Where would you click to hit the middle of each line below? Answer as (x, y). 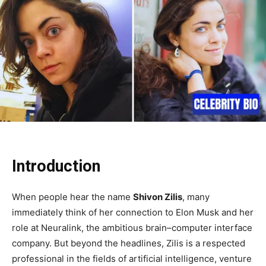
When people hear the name (72, 197)
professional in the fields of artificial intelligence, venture (132, 259)
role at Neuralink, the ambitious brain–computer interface (132, 228)
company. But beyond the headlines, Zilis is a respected (129, 243)
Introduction (56, 167)
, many (196, 197)
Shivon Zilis (158, 197)
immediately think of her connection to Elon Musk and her (133, 213)
